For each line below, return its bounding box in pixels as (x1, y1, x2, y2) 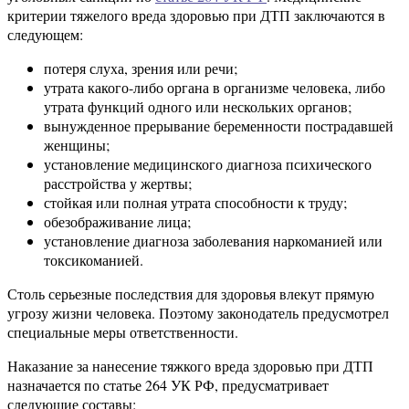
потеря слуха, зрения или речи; (44, 58, 237, 78)
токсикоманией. (44, 249, 143, 269)
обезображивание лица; (44, 211, 191, 231)
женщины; (44, 134, 110, 154)
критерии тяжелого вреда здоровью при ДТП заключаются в (7, 5, 385, 25)
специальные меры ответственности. (7, 321, 238, 341)
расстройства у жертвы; (44, 173, 192, 193)
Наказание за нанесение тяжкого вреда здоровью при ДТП (7, 355, 373, 375)
